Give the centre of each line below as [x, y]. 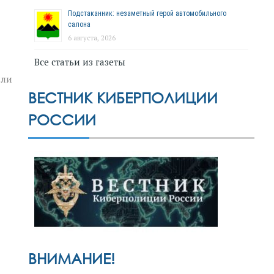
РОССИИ [62, 120]
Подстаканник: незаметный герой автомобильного [147, 13]
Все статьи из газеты [80, 62]
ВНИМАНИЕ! [74, 259]
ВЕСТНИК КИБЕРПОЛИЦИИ [123, 98]
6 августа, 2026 [92, 38]
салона [79, 24]
